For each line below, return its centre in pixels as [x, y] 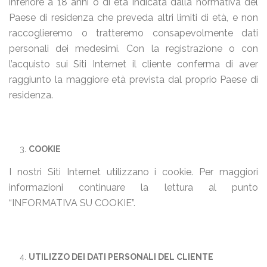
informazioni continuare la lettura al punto [133, 187]
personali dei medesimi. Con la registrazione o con [133, 49]
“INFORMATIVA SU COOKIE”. [72, 203]
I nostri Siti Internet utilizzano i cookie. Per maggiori [133, 172]
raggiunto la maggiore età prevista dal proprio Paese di [133, 80]
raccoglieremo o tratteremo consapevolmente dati [133, 33]
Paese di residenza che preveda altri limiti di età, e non [133, 18]
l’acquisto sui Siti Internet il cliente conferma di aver [133, 64]
